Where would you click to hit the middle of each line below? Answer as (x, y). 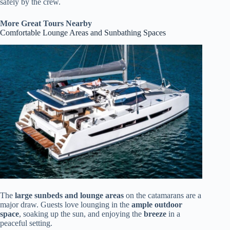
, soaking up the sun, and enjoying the (81, 214)
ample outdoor (157, 204)
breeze (155, 214)
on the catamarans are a (162, 195)
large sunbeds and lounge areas (69, 195)
